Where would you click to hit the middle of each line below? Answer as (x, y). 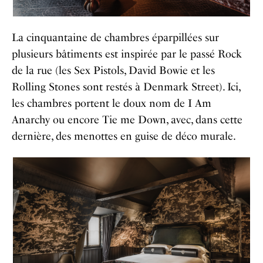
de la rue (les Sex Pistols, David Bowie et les (113, 70)
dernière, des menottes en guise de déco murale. (124, 136)
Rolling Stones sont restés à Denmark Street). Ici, (126, 87)
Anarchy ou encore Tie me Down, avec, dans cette (127, 119)
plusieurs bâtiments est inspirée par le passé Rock (127, 54)
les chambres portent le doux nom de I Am (112, 103)
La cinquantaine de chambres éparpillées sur (115, 37)
